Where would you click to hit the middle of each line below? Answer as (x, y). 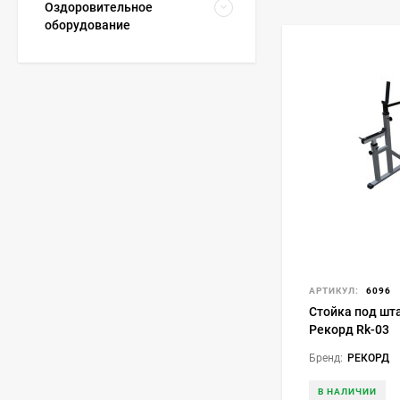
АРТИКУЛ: (334, 291)
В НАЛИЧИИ (347, 392)
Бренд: (326, 358)
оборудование (87, 25)
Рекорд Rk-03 (349, 329)
